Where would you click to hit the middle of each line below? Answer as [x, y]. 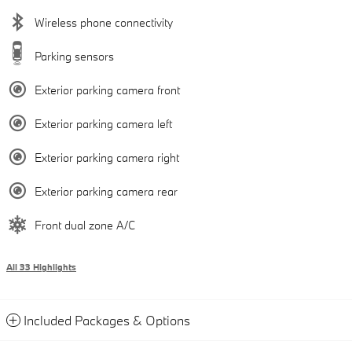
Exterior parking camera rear [106, 191]
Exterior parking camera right [107, 157]
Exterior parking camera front [107, 90]
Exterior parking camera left [103, 123]
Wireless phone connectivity [104, 22]
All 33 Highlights [41, 267]
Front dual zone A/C [85, 225]
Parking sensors [74, 56]
